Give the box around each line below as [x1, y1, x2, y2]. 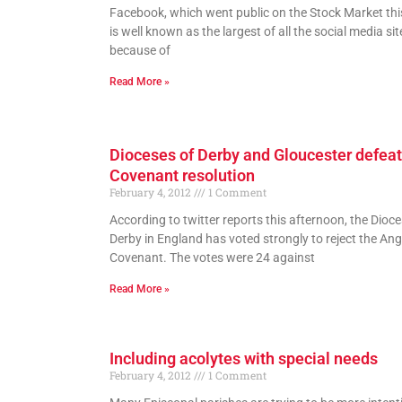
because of [109, 42, 170, 57]
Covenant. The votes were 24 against [109, 249, 315, 265]
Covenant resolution [109, 165, 255, 185]
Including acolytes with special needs [109, 348, 378, 368]
